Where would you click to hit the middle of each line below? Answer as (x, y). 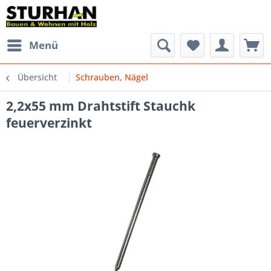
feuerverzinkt (49, 123)
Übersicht (37, 77)
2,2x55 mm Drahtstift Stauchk (101, 106)
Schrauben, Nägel (112, 77)
